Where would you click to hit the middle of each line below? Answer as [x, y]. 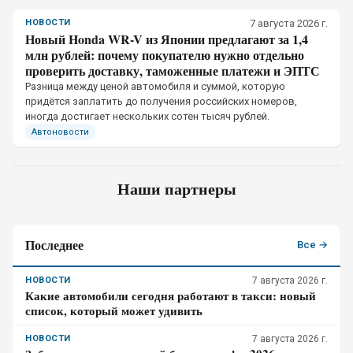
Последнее [54, 245]
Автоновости [60, 132]
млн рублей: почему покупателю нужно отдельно [165, 55]
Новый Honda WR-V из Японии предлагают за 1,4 [167, 39]
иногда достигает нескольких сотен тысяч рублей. [147, 116]
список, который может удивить [114, 310]
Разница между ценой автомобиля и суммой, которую [155, 86]
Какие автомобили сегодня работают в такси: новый [171, 295]
